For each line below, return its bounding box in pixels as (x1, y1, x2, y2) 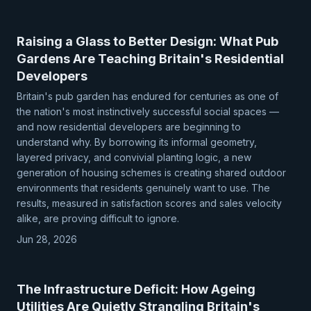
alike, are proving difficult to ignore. (17, 212, 179, 224)
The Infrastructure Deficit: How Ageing (17, 282, 255, 296)
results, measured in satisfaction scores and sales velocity (17, 197, 282, 209)
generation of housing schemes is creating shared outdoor (17, 167, 286, 178)
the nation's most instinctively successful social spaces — (17, 106, 279, 117)
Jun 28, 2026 (17, 233, 77, 245)
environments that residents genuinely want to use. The (17, 182, 270, 194)
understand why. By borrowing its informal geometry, (17, 136, 257, 148)
